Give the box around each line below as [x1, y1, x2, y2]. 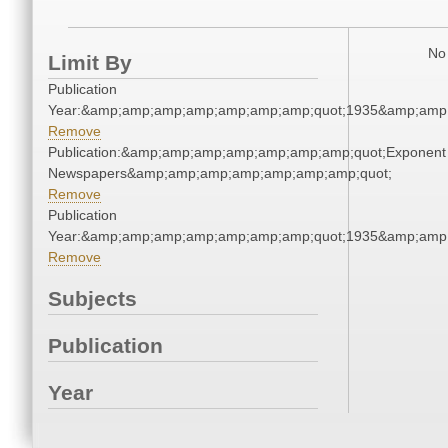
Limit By [48, 51, 132, 75]
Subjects [48, 287, 137, 311]
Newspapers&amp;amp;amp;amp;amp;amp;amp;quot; [48, 165, 392, 182]
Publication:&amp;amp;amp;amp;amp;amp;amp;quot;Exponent [48, 144, 446, 161]
